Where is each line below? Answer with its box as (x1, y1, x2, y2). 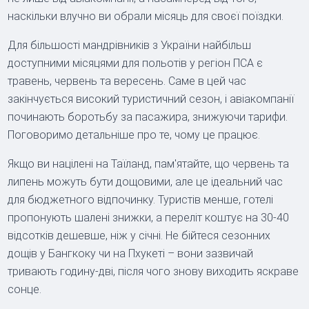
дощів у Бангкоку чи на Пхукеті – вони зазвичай (8, 246, 254, 260)
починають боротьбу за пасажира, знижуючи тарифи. (8, 110, 288, 123)
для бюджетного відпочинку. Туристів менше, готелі (8, 192, 274, 206)
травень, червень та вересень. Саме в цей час (8, 74, 247, 88)
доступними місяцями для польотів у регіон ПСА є (8, 56, 263, 70)
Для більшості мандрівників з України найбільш (8, 38, 252, 52)
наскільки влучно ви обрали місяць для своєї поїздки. (8, 9, 284, 23)
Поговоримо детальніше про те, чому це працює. (8, 128, 261, 141)
